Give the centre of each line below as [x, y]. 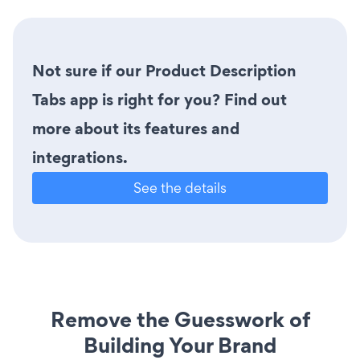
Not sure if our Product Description [164, 71]
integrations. [80, 158]
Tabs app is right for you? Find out [160, 100]
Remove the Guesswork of [180, 320]
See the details [180, 188]
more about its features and [136, 129]
